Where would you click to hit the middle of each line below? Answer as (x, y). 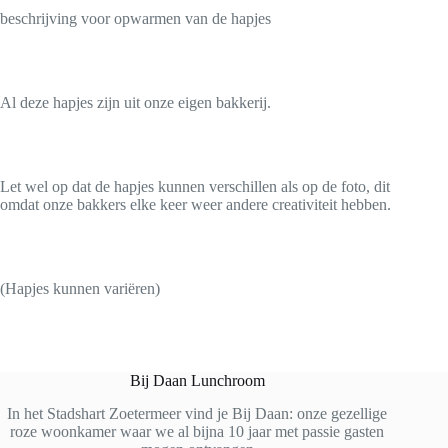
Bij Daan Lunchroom (197, 380)
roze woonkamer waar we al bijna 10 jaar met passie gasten (197, 431)
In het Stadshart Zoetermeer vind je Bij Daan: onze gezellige (197, 413)
